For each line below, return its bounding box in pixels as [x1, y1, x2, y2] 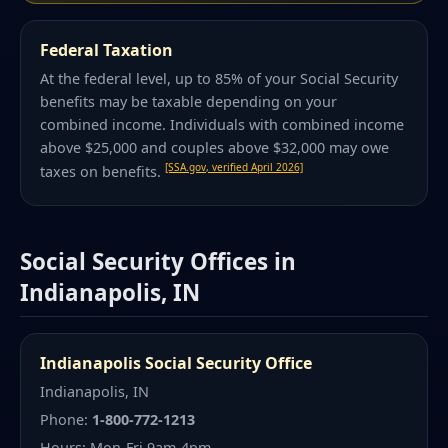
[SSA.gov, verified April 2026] [165, 160, 304, 175]
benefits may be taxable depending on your [40, 92, 338, 112]
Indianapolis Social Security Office [40, 351, 313, 374]
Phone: [40, 410, 93, 430]
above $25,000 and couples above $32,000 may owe [40, 138, 390, 158]
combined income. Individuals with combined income [40, 115, 405, 135]
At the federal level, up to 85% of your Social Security [40, 69, 399, 89]
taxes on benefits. [40, 161, 166, 181]
